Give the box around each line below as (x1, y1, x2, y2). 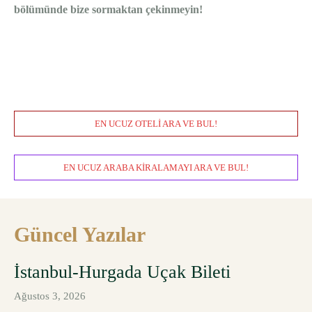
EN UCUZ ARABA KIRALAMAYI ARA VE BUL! (63, 162, 249, 173)
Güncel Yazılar (14, 223, 146, 247)
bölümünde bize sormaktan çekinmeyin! (14, 3, 203, 16)
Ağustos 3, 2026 (14, 290, 86, 302)
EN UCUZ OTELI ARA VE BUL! (95, 118, 217, 130)
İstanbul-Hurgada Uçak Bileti (14, 262, 231, 283)
